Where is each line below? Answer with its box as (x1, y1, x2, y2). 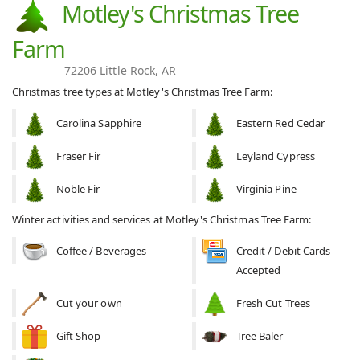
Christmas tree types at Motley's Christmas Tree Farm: (12, 84, 272, 99)
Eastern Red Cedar (236, 115, 325, 130)
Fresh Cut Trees (236, 295, 310, 310)
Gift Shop (56, 328, 101, 343)
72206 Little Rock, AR (64, 62, 177, 78)
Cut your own (56, 295, 122, 310)
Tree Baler (236, 328, 284, 343)
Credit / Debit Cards (236, 243, 331, 258)
